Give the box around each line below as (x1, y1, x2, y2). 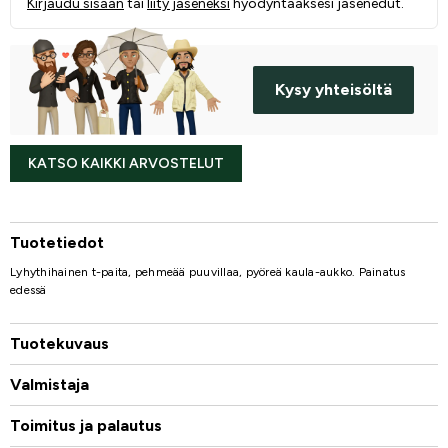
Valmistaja (10, 375, 89, 395)
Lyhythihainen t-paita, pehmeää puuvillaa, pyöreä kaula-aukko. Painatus (10, 265, 406, 280)
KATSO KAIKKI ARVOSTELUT (28, 155, 224, 173)
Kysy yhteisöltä (275, 80, 392, 100)
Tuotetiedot (10, 233, 104, 253)
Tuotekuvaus (10, 334, 109, 354)
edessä (10, 283, 47, 298)
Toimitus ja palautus (10, 416, 162, 436)
